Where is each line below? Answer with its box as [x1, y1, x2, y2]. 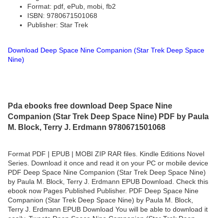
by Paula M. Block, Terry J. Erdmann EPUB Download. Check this [8, 177, 208, 185]
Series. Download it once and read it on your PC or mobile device [8, 159, 208, 167]
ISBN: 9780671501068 [27, 12, 97, 20]
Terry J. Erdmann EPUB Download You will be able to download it [8, 205, 208, 213]
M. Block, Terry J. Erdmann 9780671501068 [8, 122, 165, 131]
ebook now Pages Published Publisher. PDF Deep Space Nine [8, 186, 199, 195]
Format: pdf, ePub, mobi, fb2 [27, 2, 116, 11]
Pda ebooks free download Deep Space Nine [8, 101, 172, 110]
